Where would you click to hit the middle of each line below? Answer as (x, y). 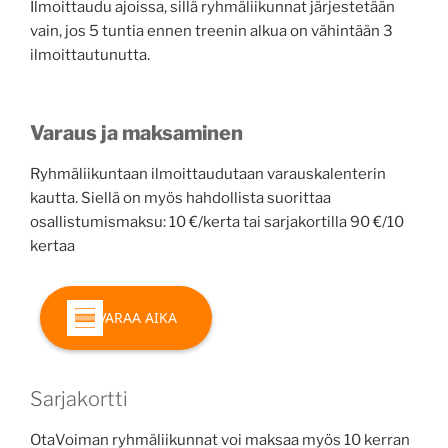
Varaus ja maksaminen (136, 133)
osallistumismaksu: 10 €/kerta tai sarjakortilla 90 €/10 (217, 222)
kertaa (52, 246)
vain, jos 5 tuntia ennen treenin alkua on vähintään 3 (211, 30)
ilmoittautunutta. (90, 54)
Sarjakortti (79, 398)
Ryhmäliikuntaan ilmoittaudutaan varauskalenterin (208, 174)
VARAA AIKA (137, 317)
